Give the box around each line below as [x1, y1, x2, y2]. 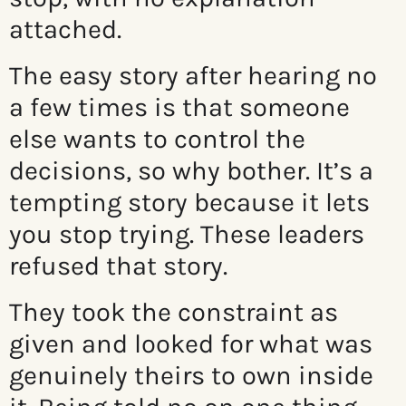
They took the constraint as [9, 296, 338, 328]
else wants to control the [9, 123, 305, 155]
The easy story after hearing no [9, 60, 377, 92]
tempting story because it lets [9, 187, 370, 218]
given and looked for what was [9, 328, 372, 360]
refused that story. [9, 250, 227, 282]
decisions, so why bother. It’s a [9, 155, 373, 187]
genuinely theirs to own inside [9, 360, 373, 391]
